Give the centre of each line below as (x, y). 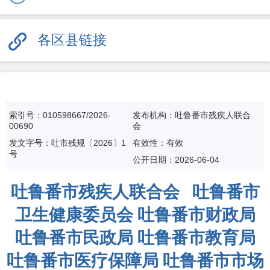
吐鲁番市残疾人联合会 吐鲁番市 (135, 192)
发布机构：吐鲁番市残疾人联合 (191, 115)
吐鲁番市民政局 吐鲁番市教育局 (135, 238)
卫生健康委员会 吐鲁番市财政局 (135, 215)
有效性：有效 (158, 143)
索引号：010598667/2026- (60, 115)
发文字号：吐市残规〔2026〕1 (67, 143)
